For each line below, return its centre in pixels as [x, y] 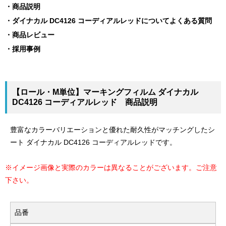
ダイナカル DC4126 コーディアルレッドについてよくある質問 [112, 20]
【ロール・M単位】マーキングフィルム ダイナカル [105, 92]
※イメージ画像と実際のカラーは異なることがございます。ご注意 [111, 167]
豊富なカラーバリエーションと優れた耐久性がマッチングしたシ [112, 129]
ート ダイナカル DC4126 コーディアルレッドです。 [93, 142]
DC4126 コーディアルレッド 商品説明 [85, 102]
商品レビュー [33, 35]
